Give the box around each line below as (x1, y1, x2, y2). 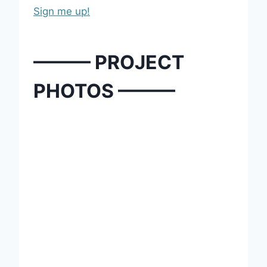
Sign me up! (33, 5, 90, 17)
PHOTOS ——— (33, 79, 175, 103)
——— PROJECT (33, 50, 184, 74)
